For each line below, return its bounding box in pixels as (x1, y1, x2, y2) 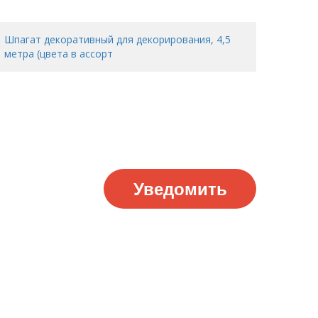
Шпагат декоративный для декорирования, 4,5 (4, 33, 231, 46)
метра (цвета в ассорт (4, 47, 113, 60)
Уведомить (133, 176, 227, 200)
